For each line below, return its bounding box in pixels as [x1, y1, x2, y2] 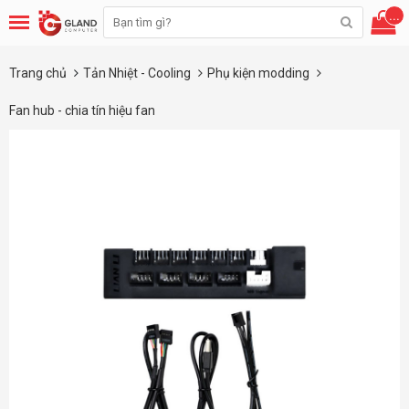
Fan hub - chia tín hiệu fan [9, 103, 155, 118]
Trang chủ [9, 66, 67, 80]
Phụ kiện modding [207, 66, 312, 80]
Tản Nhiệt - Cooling [83, 66, 194, 80]
